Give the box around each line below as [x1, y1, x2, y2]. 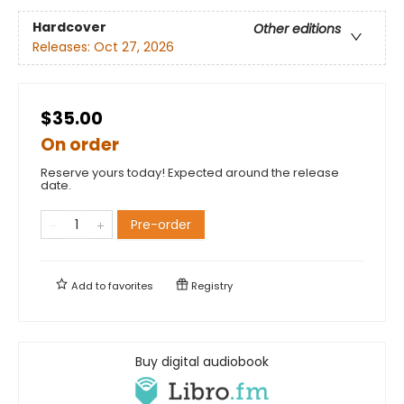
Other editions [253, 19, 341, 38]
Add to [69, 278, 108, 293]
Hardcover [32, 17, 106, 36]
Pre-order [131, 215, 191, 234]
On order [41, 132, 119, 157]
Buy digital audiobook [135, 352, 269, 371]
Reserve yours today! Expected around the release [41, 163, 339, 181]
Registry [188, 278, 233, 293]
